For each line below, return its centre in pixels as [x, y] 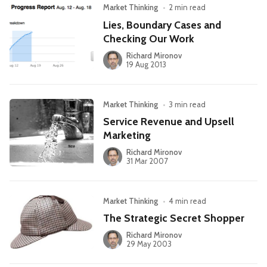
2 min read [187, 8]
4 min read [188, 201]
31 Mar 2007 [147, 161]
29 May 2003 [149, 244]
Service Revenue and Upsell [169, 121]
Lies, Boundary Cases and [162, 24]
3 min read [187, 104]
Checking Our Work [149, 38]
